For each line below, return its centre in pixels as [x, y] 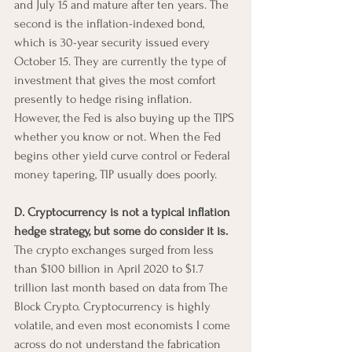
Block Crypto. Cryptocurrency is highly [114, 306]
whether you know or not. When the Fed [119, 136]
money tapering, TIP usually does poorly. [115, 174]
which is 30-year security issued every [114, 42]
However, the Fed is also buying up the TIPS [126, 117]
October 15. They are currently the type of [122, 61]
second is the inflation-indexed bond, [111, 23]
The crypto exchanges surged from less [115, 249]
